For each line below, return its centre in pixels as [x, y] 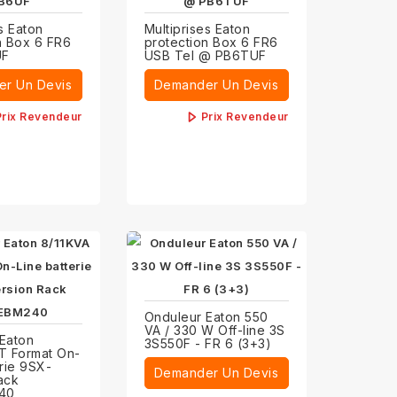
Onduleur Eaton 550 [206, 317]
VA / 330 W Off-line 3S [214, 331]
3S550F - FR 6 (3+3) [208, 344]
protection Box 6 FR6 [211, 43]
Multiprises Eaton [197, 29]
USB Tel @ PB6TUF [205, 56]
